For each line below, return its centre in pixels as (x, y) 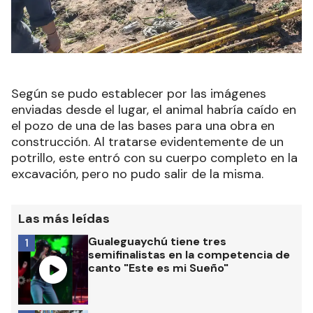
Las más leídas (64, 219)
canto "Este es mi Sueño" (158, 268)
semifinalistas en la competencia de (189, 255)
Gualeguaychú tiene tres (157, 241)
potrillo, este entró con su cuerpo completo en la (154, 158)
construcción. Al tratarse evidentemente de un (147, 142)
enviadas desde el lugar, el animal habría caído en (154, 110)
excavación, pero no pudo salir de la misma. (137, 174)
